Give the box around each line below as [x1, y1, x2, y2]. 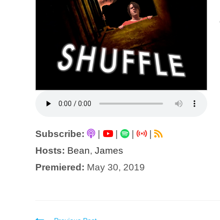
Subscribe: [35, 129, 84, 139]
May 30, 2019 [84, 162, 145, 173]
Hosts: [35, 145, 65, 156]
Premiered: [35, 162, 84, 173]
